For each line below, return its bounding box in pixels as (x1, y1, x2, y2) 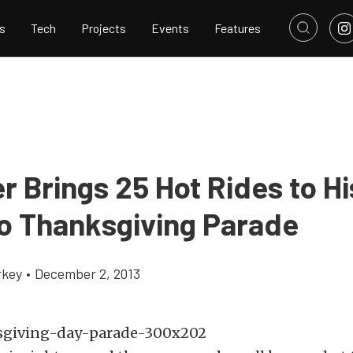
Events (151, 20, 189, 36)
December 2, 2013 (35, 265, 140, 282)
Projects (81, 20, 126, 36)
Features (214, 20, 261, 36)
